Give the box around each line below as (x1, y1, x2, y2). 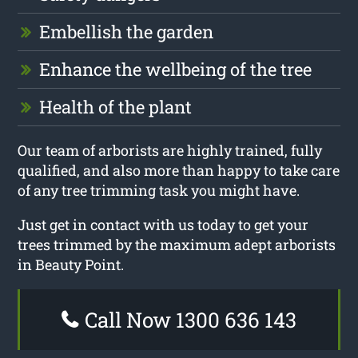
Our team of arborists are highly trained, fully (18, 140, 323, 160)
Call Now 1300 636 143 (80, 305, 296, 333)
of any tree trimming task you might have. (18, 180, 300, 200)
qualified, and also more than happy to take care (18, 160, 340, 180)
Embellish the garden (39, 19, 214, 43)
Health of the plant (39, 94, 193, 118)
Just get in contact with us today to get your (18, 214, 309, 234)
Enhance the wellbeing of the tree (39, 57, 312, 81)
